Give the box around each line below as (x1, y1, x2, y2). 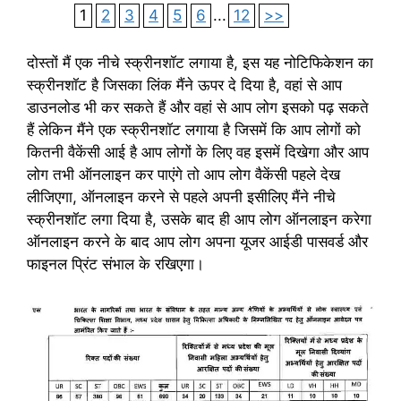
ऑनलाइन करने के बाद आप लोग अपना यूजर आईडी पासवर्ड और (27, 233, 368, 251)
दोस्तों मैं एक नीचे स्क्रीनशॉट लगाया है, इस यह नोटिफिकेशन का (27, 54, 373, 72)
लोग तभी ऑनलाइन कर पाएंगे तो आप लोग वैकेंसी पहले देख (27, 166, 340, 183)
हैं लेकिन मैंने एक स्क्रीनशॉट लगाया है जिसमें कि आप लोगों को (27, 121, 361, 139)
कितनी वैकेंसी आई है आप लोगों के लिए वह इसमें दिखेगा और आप (27, 143, 369, 161)
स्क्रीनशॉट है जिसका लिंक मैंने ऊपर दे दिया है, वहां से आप (27, 76, 342, 94)
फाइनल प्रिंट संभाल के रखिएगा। (27, 255, 204, 273)
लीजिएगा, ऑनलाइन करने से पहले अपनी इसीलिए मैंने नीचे (27, 188, 336, 206)
